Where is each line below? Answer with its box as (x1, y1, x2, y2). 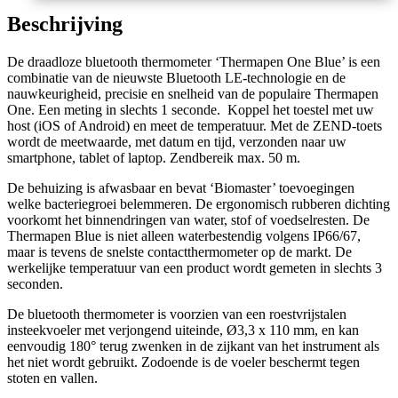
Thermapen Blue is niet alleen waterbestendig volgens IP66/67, (7, 227, 361, 243)
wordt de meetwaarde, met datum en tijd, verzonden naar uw (7, 133, 346, 149)
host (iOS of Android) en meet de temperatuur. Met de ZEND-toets (7, 117, 382, 133)
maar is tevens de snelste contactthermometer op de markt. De (7, 243, 352, 259)
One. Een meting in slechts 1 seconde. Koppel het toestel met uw (7, 101, 374, 117)
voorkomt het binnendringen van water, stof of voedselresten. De (7, 211, 370, 227)
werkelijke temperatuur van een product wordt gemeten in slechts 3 (7, 259, 382, 275)
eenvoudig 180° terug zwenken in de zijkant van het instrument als (7, 338, 379, 354)
